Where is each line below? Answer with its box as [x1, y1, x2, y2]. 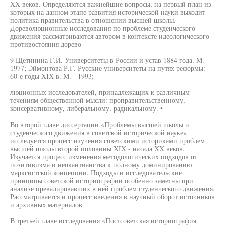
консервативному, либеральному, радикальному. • [10, 103, 163, 113]
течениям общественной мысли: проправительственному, [10, 95, 185, 105]
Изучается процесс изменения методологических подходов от [10, 152, 197, 161]
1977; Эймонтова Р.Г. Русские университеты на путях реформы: [10, 63, 205, 73]
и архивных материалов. [10, 200, 84, 209]
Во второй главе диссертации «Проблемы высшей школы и [10, 120, 189, 129]
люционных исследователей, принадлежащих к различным [10, 87, 190, 97]
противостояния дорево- [10, 39, 84, 49]
